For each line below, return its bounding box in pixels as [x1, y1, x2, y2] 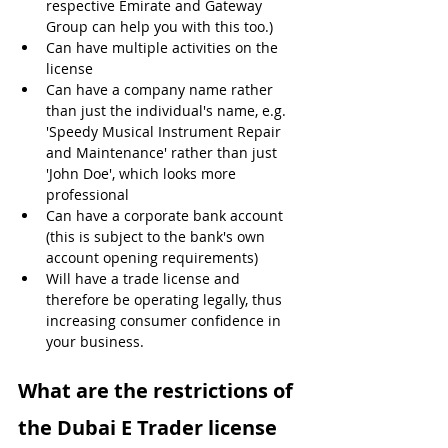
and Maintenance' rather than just [46, 142, 281, 162]
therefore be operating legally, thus [46, 289, 286, 309]
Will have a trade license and [46, 268, 244, 288]
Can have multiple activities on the [46, 37, 282, 57]
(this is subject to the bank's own [46, 226, 269, 246]
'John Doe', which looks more [46, 163, 240, 183]
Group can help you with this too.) [46, 16, 273, 36]
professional [46, 184, 129, 204]
